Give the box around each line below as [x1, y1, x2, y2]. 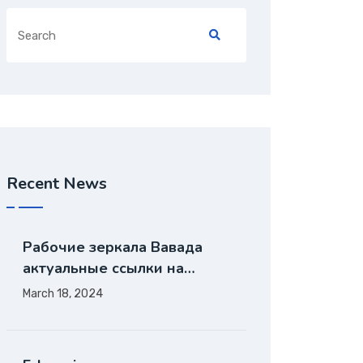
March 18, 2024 [23, 287, 103, 301]
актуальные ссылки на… [23, 258, 195, 278]
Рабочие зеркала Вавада [23, 237, 203, 257]
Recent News [6, 173, 107, 194]
